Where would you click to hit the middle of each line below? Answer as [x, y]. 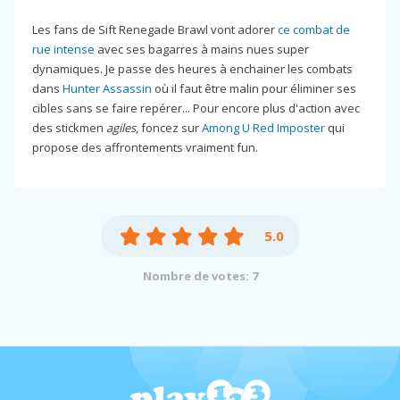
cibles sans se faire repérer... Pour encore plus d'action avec [196, 108]
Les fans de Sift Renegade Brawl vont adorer [155, 29]
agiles [121, 127]
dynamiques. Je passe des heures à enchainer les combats [192, 68]
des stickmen [69, 127]
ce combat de [314, 29]
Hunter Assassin [107, 88]
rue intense [63, 49]
